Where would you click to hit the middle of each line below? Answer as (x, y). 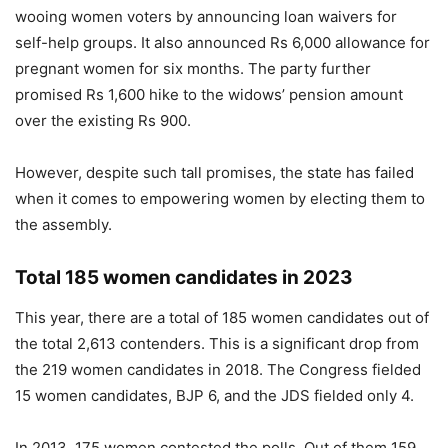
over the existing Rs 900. (103, 120)
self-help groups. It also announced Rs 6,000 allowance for (222, 42)
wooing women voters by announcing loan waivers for (206, 16)
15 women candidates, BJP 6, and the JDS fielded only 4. (214, 395)
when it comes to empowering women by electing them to (220, 198)
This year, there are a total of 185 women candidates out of (222, 317)
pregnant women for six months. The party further (193, 68)
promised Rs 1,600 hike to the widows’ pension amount (209, 94)
